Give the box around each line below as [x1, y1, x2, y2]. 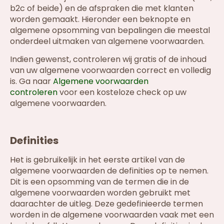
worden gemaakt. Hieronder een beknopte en [10, 13, 190, 25]
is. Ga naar [10, 75, 53, 87]
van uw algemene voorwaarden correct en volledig [10, 64, 211, 76]
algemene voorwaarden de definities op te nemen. [10, 164, 208, 176]
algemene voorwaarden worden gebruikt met [10, 186, 190, 198]
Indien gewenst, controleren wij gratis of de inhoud [10, 53, 206, 65]
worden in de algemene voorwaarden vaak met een [10, 208, 214, 220]
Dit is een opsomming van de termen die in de [10, 175, 189, 187]
